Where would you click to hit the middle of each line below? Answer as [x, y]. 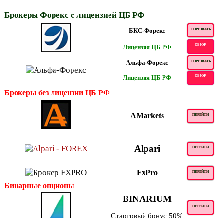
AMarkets [147, 116]
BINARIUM [147, 199]
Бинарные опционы [39, 186]
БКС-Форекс [147, 31]
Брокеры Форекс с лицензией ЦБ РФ [74, 15]
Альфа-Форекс [147, 63]
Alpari [147, 149]
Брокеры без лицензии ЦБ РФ [57, 93]
